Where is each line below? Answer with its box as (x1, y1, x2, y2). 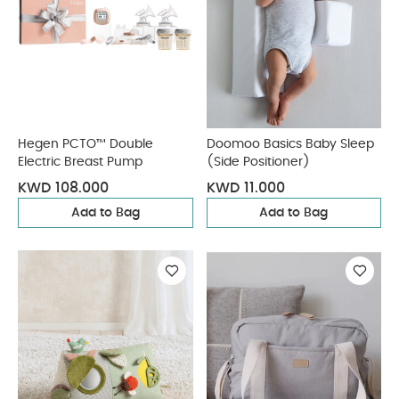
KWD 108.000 (18, 181, 109, 195)
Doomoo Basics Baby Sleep (206, 138, 374, 151)
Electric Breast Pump (18, 156, 142, 168)
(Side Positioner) (206, 156, 310, 168)
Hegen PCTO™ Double (18, 138, 153, 151)
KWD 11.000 (206, 181, 285, 195)
